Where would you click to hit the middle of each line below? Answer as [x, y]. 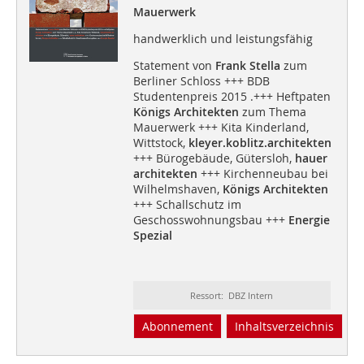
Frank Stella [247, 66]
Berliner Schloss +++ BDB [201, 81]
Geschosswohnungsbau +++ [210, 220]
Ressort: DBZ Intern [232, 296]
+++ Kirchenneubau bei [262, 174]
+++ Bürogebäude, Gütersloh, [214, 158]
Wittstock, [160, 143]
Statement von [174, 66]
